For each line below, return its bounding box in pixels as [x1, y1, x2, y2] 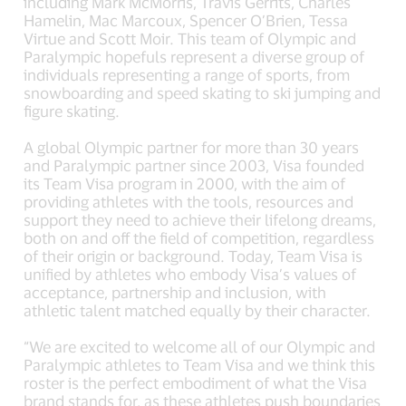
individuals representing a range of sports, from [24, 64, 351, 83]
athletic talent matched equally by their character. [24, 300, 372, 319]
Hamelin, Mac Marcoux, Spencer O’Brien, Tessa [24, 10, 349, 29]
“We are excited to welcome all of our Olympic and [24, 336, 376, 355]
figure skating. [24, 101, 121, 120]
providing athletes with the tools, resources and [24, 191, 354, 210]
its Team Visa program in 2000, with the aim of [24, 173, 346, 192]
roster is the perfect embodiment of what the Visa [24, 372, 368, 391]
